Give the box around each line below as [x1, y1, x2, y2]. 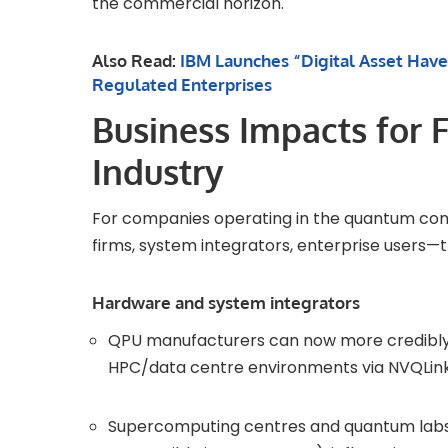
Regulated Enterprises [92, 74, 272, 96]
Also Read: [92, 50, 180, 72]
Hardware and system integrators [92, 292, 360, 314]
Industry [92, 150, 224, 194]
